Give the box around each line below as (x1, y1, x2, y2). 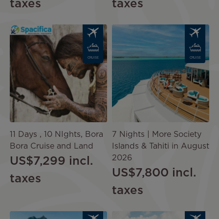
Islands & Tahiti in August (112, 143, 209, 151)
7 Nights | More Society (112, 131, 201, 139)
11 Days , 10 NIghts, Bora (10, 131, 103, 139)
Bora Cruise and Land (10, 143, 93, 151)
